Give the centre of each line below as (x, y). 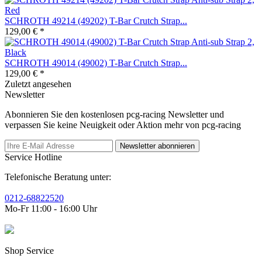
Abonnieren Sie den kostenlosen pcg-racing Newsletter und (114, 114)
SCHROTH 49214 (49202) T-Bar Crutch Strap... (96, 20)
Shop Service (29, 250)
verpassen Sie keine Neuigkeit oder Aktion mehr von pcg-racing (123, 125)
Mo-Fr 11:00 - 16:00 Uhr (51, 208)
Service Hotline (33, 157)
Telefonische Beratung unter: (58, 177)
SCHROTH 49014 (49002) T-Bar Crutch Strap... (96, 63)
